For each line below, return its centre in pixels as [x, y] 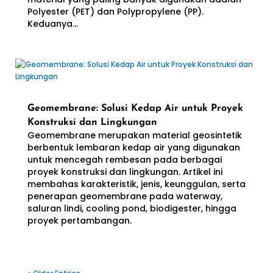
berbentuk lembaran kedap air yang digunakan [133, 147]
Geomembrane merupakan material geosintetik [134, 135]
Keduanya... [52, 24]
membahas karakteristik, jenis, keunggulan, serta [136, 184]
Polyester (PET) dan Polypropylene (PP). [115, 12]
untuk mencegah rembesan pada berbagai [124, 160]
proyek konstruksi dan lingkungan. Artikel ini [125, 172]
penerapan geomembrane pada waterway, [125, 196]
